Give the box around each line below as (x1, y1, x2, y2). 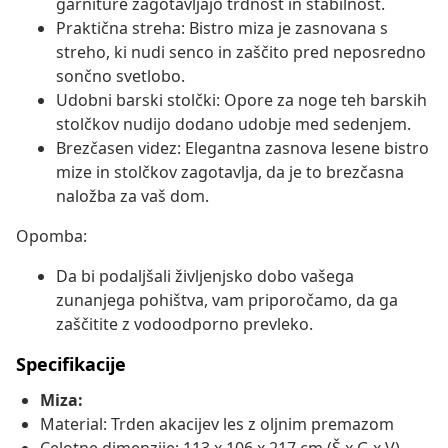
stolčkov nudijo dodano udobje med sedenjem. (56, 113, 411, 136)
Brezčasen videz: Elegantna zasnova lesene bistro (56, 137, 429, 160)
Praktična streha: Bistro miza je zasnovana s (56, 17, 388, 40)
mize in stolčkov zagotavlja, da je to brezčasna (56, 161, 404, 184)
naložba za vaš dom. (56, 185, 209, 208)
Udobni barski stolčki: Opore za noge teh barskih (56, 89, 427, 112)
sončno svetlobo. (56, 65, 185, 88)
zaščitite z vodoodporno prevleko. (56, 313, 313, 336)
